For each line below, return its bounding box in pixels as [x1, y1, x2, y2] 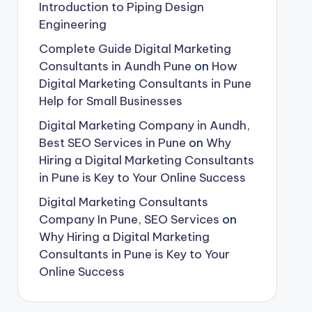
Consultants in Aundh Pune [38, 58, 192, 74]
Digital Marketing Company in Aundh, [38, 117, 250, 133]
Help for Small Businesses [38, 93, 182, 109]
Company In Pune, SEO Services [38, 211, 219, 227]
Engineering [38, 16, 107, 32]
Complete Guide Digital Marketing [38, 40, 231, 56]
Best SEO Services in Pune [38, 134, 186, 150]
